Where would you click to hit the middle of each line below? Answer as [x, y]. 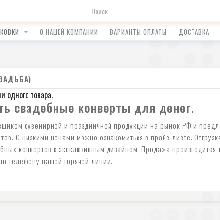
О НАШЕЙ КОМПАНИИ [69, 32]
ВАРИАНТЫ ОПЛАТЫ [138, 32]
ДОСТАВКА [194, 32]
